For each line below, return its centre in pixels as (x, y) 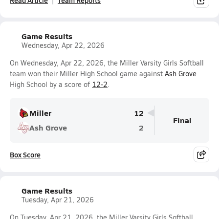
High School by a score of (51, 84)
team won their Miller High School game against (87, 74)
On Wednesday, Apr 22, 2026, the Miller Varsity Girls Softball (107, 63)
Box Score (25, 154)
